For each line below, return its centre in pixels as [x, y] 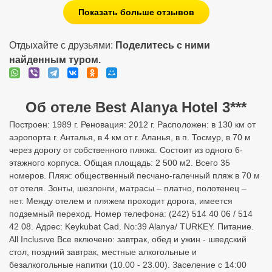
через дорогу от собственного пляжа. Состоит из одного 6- [126, 150]
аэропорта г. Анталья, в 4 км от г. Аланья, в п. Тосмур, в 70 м [130, 137]
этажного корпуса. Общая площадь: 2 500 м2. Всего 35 [120, 163]
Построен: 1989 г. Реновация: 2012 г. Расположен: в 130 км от [132, 124]
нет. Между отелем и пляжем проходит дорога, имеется [121, 201]
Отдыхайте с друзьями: [62, 45]
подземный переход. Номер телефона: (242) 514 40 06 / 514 [131, 214]
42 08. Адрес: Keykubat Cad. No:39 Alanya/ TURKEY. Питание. [131, 226]
